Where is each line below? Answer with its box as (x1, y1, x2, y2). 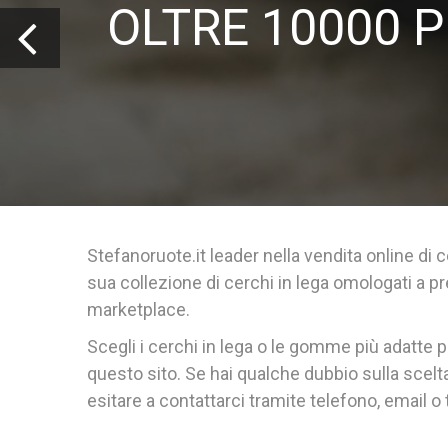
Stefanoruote (87, 244, 192, 266)
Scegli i (87, 335, 148, 357)
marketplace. (87, 298, 190, 320)
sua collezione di (87, 271, 224, 293)
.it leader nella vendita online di (192, 244, 436, 266)
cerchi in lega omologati (224, 271, 412, 293)
